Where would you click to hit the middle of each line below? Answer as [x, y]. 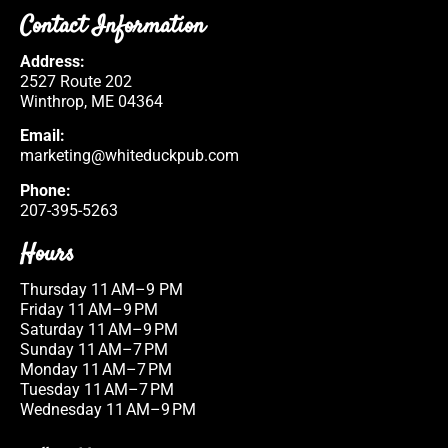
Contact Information [112, 26]
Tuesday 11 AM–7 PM [97, 390]
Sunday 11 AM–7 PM [94, 350]
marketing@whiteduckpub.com [129, 156]
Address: [52, 61]
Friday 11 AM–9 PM [89, 310]
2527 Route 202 [76, 81]
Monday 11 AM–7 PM [96, 370]
